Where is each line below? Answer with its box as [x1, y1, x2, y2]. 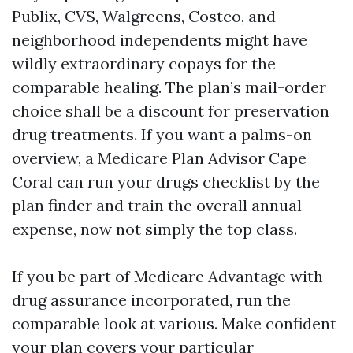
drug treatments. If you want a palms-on [12, 124, 312, 144]
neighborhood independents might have [12, 30, 307, 50]
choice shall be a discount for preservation [12, 101, 329, 121]
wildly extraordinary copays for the [12, 54, 276, 73]
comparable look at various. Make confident [12, 314, 336, 333]
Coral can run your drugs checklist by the [12, 172, 320, 191]
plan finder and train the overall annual [12, 195, 302, 215]
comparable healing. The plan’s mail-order [12, 77, 326, 97]
